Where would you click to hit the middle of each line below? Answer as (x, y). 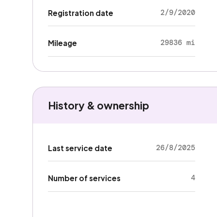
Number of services (84, 178)
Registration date (80, 13)
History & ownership (98, 106)
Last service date (80, 148)
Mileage (62, 43)
